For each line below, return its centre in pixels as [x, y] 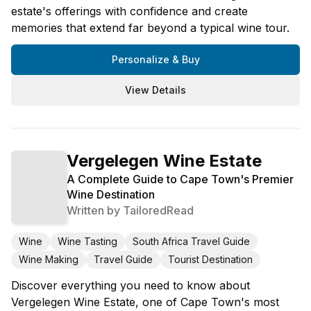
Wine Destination [111, 194]
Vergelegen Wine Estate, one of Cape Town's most [145, 302]
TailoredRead [158, 210]
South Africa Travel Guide [191, 242]
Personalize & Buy [155, 59]
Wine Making [49, 260]
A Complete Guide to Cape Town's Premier [180, 179]
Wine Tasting [87, 242]
